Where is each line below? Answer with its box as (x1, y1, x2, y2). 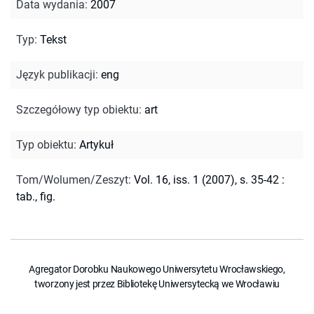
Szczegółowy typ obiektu (16, 102, 139, 116)
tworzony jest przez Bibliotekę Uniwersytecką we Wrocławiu (34, 278, 280, 289)
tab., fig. (16, 189, 55, 203)
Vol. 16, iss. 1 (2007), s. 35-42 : (134, 172, 285, 186)
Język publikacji (16, 67, 95, 81)
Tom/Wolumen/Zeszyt (16, 172, 128, 186)
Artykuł (79, 137, 114, 151)
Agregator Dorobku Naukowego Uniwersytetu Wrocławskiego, (29, 263, 285, 275)
